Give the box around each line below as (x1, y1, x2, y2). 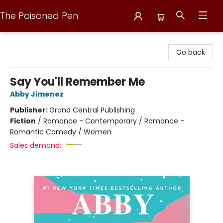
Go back (176, 47, 205, 57)
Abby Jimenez (10, 89, 64, 99)
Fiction (10, 116, 36, 126)
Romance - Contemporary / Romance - (43, 116, 184, 126)
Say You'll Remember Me (10, 74, 145, 90)
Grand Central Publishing (49, 105, 135, 115)
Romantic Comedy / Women (10, 127, 111, 137)
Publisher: (10, 105, 49, 115)
